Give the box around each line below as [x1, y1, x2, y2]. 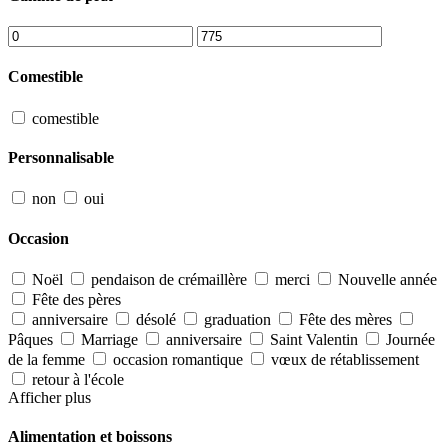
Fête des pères [32, 290, 121, 308]
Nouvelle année [338, 270, 437, 288]
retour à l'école [32, 370, 124, 388]
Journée [386, 330, 435, 348]
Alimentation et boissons [8, 428, 172, 446]
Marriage [81, 330, 138, 348]
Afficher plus [8, 388, 91, 406]
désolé [136, 310, 176, 328]
